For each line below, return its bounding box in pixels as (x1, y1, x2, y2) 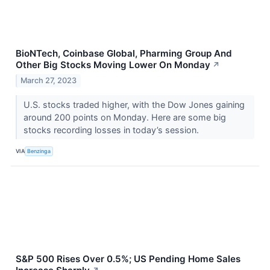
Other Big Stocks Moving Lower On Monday (16, 59, 210, 71)
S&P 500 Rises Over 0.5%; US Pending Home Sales (16, 253, 240, 265)
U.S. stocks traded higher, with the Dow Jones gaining (23, 99, 245, 110)
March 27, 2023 (20, 75, 77, 85)
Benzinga (27, 148, 51, 155)
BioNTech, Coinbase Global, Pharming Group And (16, 48, 232, 60)
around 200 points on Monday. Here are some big (23, 111, 226, 122)
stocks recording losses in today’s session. (23, 124, 201, 135)
